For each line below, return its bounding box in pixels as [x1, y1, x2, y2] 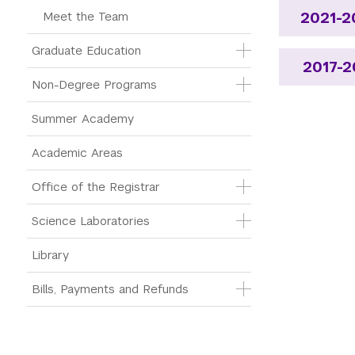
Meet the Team [43, 9, 128, 24]
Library [32, 247, 69, 262]
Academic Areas [32, 145, 123, 160]
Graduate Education [32, 43, 141, 58]
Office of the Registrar [32, 179, 160, 194]
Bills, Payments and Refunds [32, 281, 189, 296]
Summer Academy [32, 111, 134, 126]
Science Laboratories [32, 213, 150, 228]
